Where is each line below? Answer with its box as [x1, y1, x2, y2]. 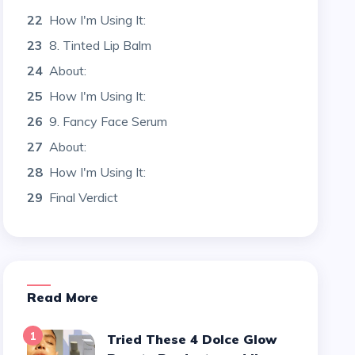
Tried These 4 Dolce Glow [107, 331, 116, 347]
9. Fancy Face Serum [49, 113, 168, 129]
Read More [36, 289, 99, 305]
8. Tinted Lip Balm [49, 37, 152, 53]
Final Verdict [49, 189, 119, 205]
